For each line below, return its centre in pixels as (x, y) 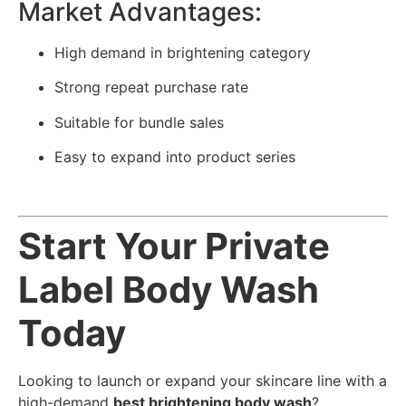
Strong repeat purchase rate (151, 87)
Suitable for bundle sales (139, 122)
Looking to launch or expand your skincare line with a (203, 380)
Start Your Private (174, 246)
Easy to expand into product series (175, 156)
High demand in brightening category (183, 52)
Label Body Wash (169, 289)
